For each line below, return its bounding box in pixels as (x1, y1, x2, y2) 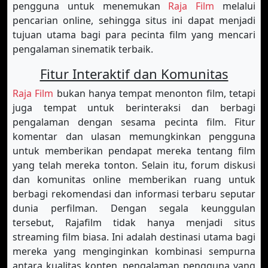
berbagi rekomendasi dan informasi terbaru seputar (13, 187, 255, 200)
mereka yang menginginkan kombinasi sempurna (13, 245, 255, 258)
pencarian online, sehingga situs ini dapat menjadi (13, 14, 255, 27)
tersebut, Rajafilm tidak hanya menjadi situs (13, 216, 255, 229)
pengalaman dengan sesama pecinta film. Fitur (13, 115, 255, 129)
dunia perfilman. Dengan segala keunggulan (13, 202, 255, 215)
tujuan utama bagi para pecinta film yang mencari (13, 28, 255, 41)
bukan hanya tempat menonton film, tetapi (53, 87, 256, 100)
